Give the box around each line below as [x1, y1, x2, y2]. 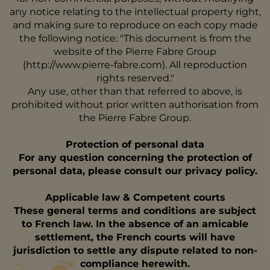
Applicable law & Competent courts [45, 192, 225, 203]
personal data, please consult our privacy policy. [13, 165, 257, 177]
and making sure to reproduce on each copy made [12, 19, 258, 31]
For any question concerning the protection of [18, 152, 252, 163]
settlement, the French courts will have [35, 231, 235, 243]
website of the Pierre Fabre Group [54, 46, 216, 57]
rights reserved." [96, 72, 174, 84]
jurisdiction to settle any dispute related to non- [13, 245, 257, 256]
